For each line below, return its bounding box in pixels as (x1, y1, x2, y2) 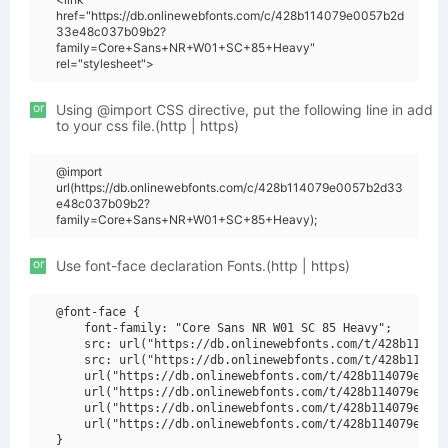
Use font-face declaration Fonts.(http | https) (56, 257, 350, 274)
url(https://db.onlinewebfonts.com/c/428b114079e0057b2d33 (56, 180, 403, 195)
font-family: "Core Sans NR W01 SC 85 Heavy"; (56, 321, 392, 335)
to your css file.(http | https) (56, 117, 239, 134)
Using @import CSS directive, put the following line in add (56, 101, 433, 118)
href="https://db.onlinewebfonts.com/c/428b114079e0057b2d (56, 8, 404, 23)
